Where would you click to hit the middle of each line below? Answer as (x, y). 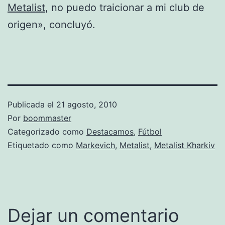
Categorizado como (47, 131)
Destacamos (110, 131)
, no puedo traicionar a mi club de (125, 7)
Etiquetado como (42, 145)
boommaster (47, 118)
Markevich (95, 145)
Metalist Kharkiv (185, 145)
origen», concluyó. (51, 24)
